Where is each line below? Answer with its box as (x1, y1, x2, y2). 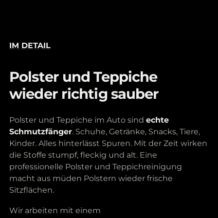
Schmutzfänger (9, 126, 73, 136)
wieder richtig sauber (9, 85, 159, 103)
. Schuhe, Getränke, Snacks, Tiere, (72, 126, 200, 136)
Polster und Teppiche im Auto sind (9, 114, 146, 125)
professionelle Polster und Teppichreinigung (9, 161, 182, 171)
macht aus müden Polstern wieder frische (9, 173, 173, 183)
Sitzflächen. (9, 184, 54, 195)
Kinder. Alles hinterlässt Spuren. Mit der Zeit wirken (9, 138, 208, 148)
